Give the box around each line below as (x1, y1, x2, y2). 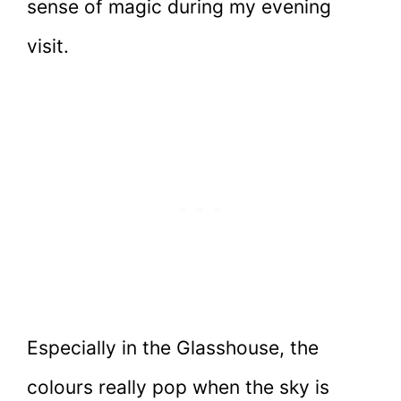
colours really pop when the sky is (27, 376, 329, 399)
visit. (27, 34, 69, 57)
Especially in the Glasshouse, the (27, 337, 319, 360)
